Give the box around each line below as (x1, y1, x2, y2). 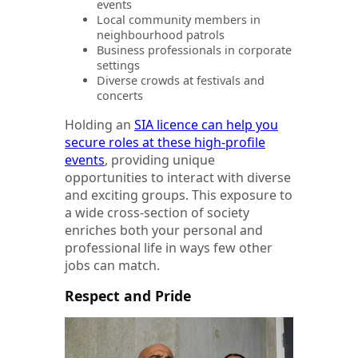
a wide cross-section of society (65, 204, 249, 222)
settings (97, 58, 140, 74)
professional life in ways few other (65, 239, 272, 257)
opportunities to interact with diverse (65, 169, 291, 187)
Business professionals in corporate (97, 42, 292, 58)
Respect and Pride (65, 286, 191, 306)
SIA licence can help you (134, 116, 278, 134)
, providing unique (105, 151, 215, 169)
